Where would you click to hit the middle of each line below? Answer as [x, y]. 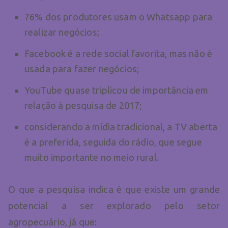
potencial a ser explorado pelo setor [114, 206]
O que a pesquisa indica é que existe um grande [114, 190]
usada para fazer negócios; [82, 69]
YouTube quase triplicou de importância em [117, 90]
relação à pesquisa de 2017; [83, 106]
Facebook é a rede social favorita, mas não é [119, 54]
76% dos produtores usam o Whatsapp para [119, 17]
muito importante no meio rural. [92, 158]
